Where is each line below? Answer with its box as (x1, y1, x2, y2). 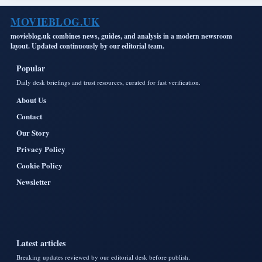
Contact (16, 111, 42, 122)
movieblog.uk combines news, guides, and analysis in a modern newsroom (11, 31, 232, 42)
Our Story (16, 127, 50, 139)
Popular (16, 62, 45, 75)
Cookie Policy (16, 160, 63, 171)
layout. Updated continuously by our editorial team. (11, 41, 164, 51)
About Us (16, 94, 46, 106)
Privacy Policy (16, 143, 65, 155)
